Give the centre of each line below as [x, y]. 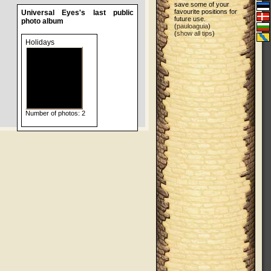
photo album [42, 21]
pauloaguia [192, 26]
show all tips [194, 33]
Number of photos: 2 [55, 113]
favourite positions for [205, 11]
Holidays [40, 42]
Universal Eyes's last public [77, 13]
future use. [190, 19]
